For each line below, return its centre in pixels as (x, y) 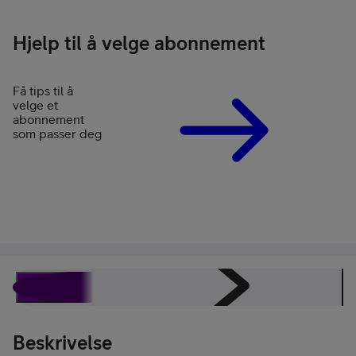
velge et (35, 104)
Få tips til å (43, 90)
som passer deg (57, 133)
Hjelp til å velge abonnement (139, 43)
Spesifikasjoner (148, 287)
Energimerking (245, 287)
